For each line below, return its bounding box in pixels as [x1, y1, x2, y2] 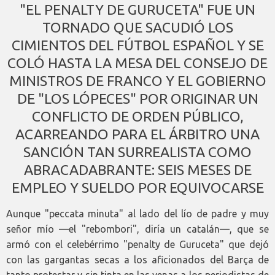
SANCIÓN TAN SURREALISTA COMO [23, 144, 252, 160]
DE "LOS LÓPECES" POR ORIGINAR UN [17, 90, 258, 106]
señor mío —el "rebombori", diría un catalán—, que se [6, 223, 269, 234]
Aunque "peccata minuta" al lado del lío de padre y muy [6, 207, 269, 219]
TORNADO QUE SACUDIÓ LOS [42, 19, 233, 35]
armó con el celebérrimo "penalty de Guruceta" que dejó [6, 238, 269, 250]
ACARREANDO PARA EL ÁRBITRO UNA [15, 126, 260, 142]
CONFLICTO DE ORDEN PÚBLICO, [31, 108, 244, 124]
